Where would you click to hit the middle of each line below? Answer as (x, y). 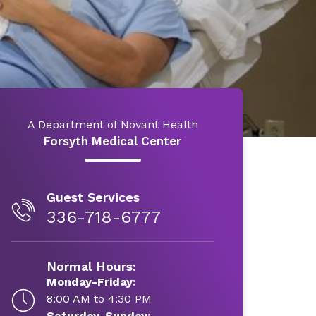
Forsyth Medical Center (113, 141)
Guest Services (93, 197)
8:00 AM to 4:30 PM (99, 299)
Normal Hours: (91, 266)
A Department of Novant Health (113, 124)
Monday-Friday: (91, 282)
